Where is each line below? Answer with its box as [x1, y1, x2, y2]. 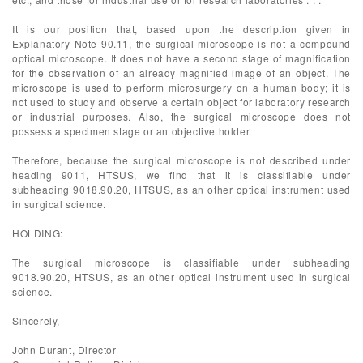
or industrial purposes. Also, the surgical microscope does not [12, 109, 351, 123]
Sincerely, [12, 314, 60, 327]
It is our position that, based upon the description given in [12, 22, 351, 36]
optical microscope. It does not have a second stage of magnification [12, 51, 351, 65]
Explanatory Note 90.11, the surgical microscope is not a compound [12, 36, 351, 50]
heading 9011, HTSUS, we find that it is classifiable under [12, 168, 351, 181]
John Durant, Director [12, 343, 117, 357]
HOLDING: [12, 226, 63, 240]
